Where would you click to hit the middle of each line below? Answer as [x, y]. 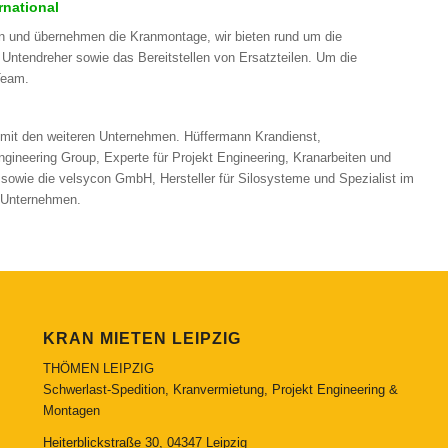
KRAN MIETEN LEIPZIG [141, 338]
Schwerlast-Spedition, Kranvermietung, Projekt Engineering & [220, 389]
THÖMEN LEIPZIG [98, 368]
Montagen [71, 410]
